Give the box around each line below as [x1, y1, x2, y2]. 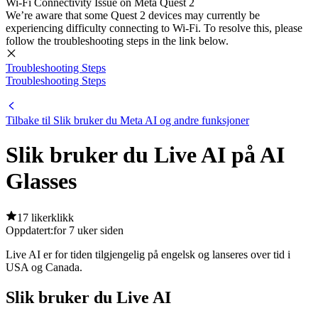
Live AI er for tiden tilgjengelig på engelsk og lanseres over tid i [6, 248, 290, 261]
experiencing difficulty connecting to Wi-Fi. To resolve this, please [6, 22, 302, 34]
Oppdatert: [6, 224, 53, 236]
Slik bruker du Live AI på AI [6, 142, 285, 168]
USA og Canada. [6, 261, 82, 273]
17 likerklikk [17, 211, 74, 224]
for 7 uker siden [53, 224, 124, 236]
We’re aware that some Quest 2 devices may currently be [6, 9, 260, 21]
